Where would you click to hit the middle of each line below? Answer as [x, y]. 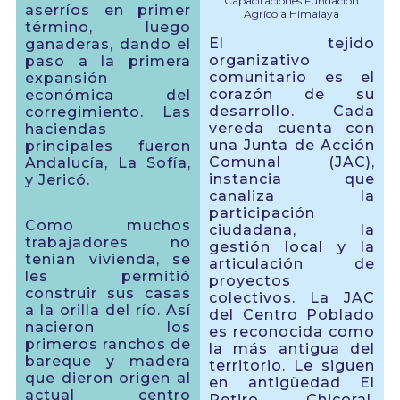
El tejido [292, 44]
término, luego [108, 28]
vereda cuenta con [292, 129]
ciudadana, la [292, 230]
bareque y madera [108, 362]
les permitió [108, 277]
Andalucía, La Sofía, [108, 163]
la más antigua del [292, 349]
